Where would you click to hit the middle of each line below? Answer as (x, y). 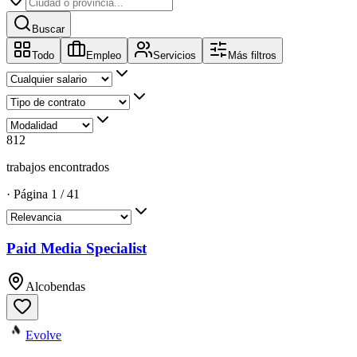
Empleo (104, 55)
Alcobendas (55, 287)
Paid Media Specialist (76, 248)
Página (31, 194)
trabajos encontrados (58, 167)
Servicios (175, 55)
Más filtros (252, 55)
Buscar (48, 29)
